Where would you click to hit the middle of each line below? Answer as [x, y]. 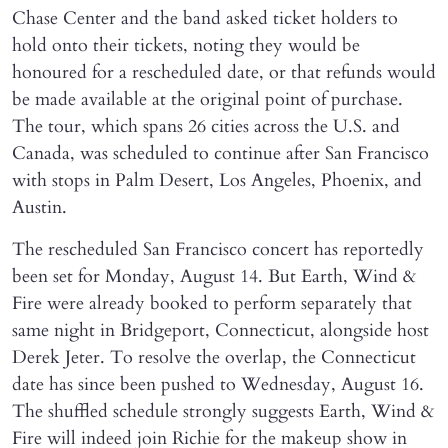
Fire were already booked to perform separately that [212, 304]
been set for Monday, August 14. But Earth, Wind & [214, 277]
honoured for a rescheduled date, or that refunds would [224, 73]
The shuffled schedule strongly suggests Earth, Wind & [223, 412]
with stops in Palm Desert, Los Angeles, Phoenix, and [217, 181]
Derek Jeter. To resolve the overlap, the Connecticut [214, 358]
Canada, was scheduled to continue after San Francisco [220, 154]
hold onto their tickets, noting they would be [186, 46]
